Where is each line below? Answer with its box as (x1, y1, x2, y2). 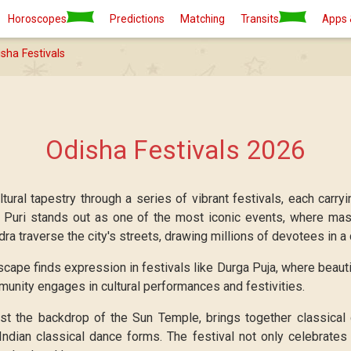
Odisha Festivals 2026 (45, 135, 306, 165)
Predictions (110, 13, 165, 25)
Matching (180, 13, 225, 25)
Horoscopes (8, 13, 67, 25)
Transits (241, 13, 279, 25)
